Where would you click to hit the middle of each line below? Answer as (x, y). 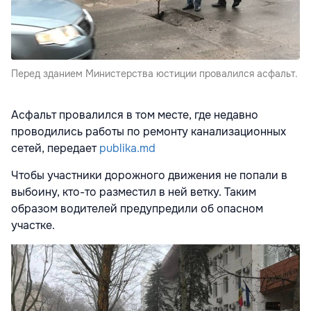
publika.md (127, 148)
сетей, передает (55, 148)
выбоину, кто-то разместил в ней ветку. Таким (134, 192)
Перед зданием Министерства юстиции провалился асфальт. (154, 73)
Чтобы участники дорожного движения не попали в (149, 175)
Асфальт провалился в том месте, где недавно (135, 115)
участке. (34, 225)
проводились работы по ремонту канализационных (149, 131)
